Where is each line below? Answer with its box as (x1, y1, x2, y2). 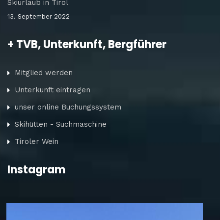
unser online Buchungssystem (15, 102, 121, 111)
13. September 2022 (7, 12, 70, 20)
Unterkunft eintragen (15, 85, 90, 94)
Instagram (7, 162, 65, 177)
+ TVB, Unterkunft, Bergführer (7, 36, 166, 52)
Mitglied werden (15, 68, 73, 77)
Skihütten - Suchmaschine (15, 119, 107, 129)
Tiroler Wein (15, 137, 58, 146)
